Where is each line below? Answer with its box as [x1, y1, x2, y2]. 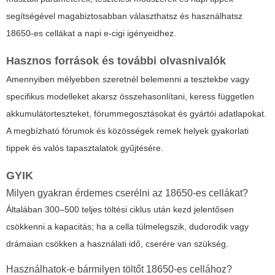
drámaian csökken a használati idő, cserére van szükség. [6, 239, 228, 249]
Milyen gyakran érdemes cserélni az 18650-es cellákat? [6, 188, 248, 199]
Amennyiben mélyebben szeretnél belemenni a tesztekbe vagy [6, 74, 249, 85]
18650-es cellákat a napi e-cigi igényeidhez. [6, 28, 176, 39]
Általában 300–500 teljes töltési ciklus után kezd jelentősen [6, 204, 234, 215]
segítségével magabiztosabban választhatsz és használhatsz [6, 11, 242, 21]
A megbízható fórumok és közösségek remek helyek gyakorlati [6, 126, 249, 136]
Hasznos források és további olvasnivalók [6, 55, 226, 68]
